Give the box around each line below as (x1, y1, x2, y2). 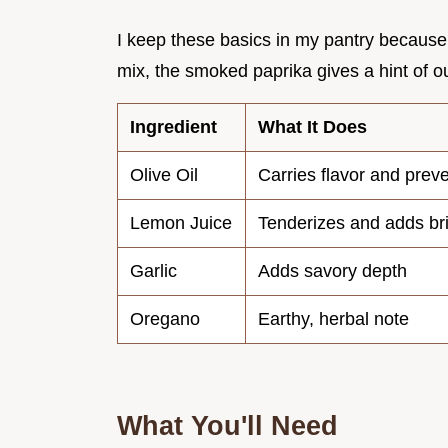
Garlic (130, 261, 177, 282)
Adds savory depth (258, 261, 407, 282)
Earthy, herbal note (258, 309, 409, 330)
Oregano (130, 309, 200, 330)
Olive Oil (130, 165, 198, 186)
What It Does (258, 117, 367, 138)
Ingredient (130, 117, 217, 138)
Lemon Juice (130, 213, 232, 234)
